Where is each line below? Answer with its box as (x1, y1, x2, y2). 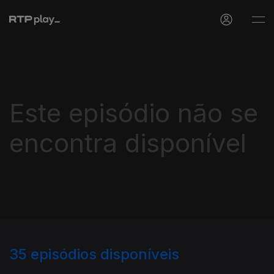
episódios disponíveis (31, 245, 179, 263)
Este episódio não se (9, 97, 258, 128)
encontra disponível (9, 127, 246, 158)
